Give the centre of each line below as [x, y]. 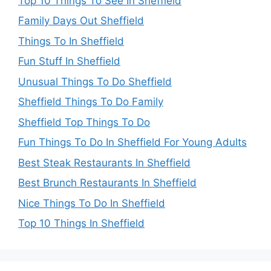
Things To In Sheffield [71, 41]
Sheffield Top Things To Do [84, 122]
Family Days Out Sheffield [81, 21]
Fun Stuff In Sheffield [69, 61]
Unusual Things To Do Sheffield [95, 81]
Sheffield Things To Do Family [91, 102]
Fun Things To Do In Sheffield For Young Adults [132, 142]
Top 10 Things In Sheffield [81, 224]
